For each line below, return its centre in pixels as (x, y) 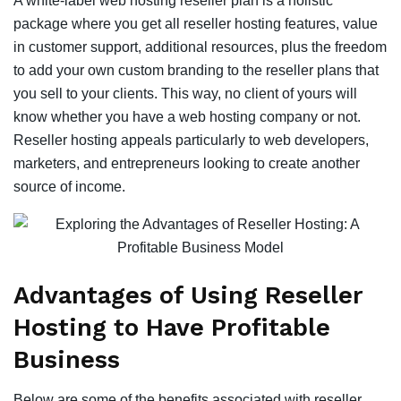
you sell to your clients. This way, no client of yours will (185, 93)
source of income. (69, 186)
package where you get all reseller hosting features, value (196, 23)
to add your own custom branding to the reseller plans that (196, 70)
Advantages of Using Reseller (188, 296)
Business (67, 360)
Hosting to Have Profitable (172, 328)
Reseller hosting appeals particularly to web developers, (191, 140)
